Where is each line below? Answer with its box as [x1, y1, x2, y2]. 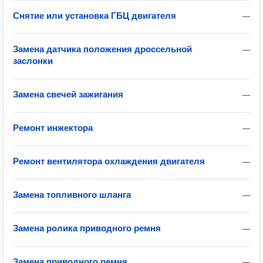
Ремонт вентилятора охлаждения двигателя [13, 156, 205, 166]
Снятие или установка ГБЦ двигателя [13, 11, 176, 21]
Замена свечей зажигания [13, 89, 123, 99]
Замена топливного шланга [13, 190, 131, 200]
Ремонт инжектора [13, 123, 93, 133]
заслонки [13, 56, 53, 66]
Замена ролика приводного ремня [13, 223, 161, 233]
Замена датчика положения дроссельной [13, 44, 192, 54]
